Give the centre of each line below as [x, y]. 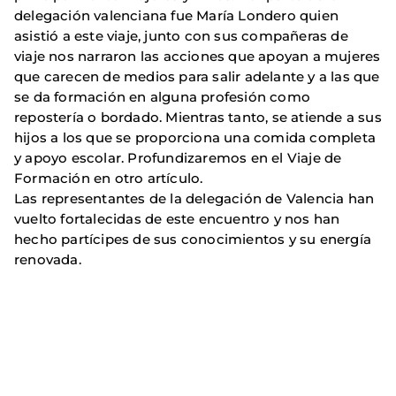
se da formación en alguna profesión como [163, 97]
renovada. [48, 260]
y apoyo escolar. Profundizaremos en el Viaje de [178, 158]
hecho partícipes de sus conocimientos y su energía [193, 240]
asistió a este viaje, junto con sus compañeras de [181, 36]
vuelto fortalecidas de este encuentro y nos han [177, 219]
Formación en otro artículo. [109, 179]
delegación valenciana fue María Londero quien [177, 16]
